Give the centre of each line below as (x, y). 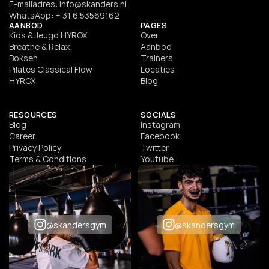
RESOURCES (33, 115)
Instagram (160, 125)
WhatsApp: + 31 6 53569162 (64, 15)
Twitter (155, 147)
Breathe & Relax (39, 47)
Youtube (157, 159)
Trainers (157, 58)
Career (22, 136)
